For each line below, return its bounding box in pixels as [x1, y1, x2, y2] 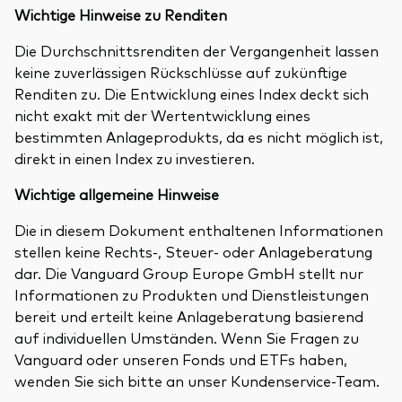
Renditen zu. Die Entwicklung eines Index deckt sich [14, 83, 369, 103]
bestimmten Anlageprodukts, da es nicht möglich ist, [14, 126, 383, 146]
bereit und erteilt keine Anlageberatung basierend [14, 305, 363, 326]
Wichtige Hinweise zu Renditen [14, 4, 231, 24]
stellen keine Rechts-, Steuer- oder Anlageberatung [14, 240, 372, 261]
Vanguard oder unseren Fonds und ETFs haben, [14, 348, 347, 369]
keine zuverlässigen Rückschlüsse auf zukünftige [14, 61, 347, 82]
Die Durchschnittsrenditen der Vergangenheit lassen [14, 39, 379, 60]
